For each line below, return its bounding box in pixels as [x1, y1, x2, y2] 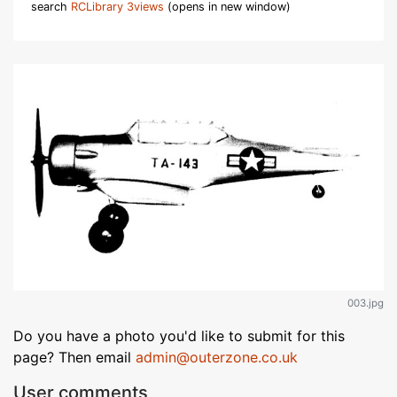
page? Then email [13, 348, 136, 367]
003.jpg [347, 297, 384, 310]
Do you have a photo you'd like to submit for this [13, 327, 345, 346]
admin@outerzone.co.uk [136, 348, 298, 367]
